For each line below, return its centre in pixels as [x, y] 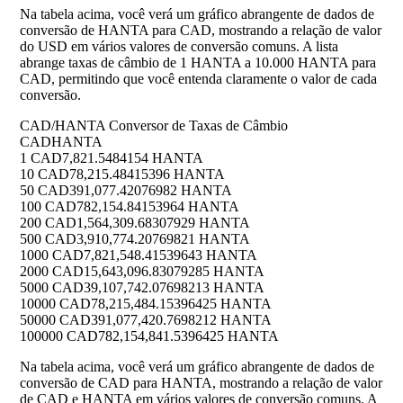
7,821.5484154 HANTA [133, 158]
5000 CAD [52, 288]
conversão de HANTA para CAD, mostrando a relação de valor [201, 31]
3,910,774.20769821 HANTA [163, 239]
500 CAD [48, 239]
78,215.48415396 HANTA [147, 175]
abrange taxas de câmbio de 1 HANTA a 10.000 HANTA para [198, 63]
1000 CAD [52, 255]
